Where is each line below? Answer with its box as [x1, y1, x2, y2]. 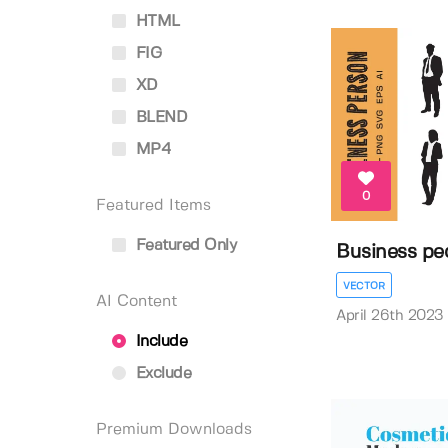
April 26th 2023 [336, 309, 444, 324]
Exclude [131, 366, 191, 381]
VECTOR [343, 281, 386, 292]
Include [131, 334, 187, 349]
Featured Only [131, 238, 236, 253]
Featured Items [96, 198, 211, 213]
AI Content [96, 294, 177, 309]
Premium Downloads [96, 422, 252, 437]
